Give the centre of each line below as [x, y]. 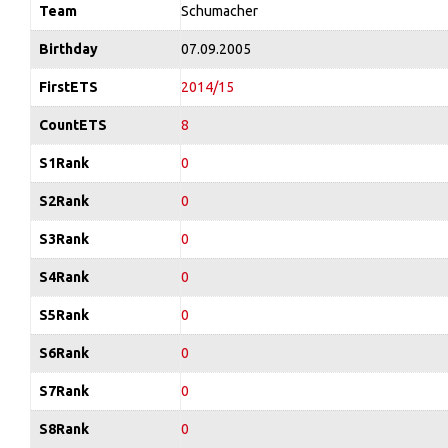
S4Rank [64, 276]
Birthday [68, 48]
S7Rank [64, 390]
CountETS [73, 124]
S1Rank [64, 162]
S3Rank [64, 238]
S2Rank [64, 200]
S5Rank [64, 314]
